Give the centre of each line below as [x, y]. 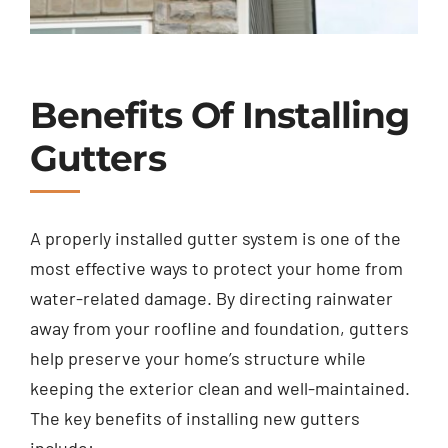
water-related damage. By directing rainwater [211, 298]
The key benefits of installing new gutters [194, 418]
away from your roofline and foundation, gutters [219, 328]
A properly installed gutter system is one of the [215, 238]
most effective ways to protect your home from [216, 268]
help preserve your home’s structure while [197, 358]
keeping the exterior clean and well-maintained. [219, 388]
